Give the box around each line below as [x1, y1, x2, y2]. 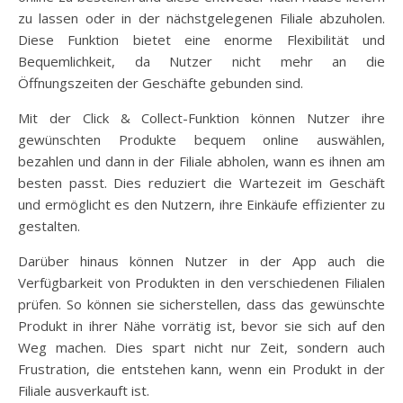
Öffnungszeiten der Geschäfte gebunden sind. [18, 73, 303, 92]
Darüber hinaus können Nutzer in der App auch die [18, 251, 385, 270]
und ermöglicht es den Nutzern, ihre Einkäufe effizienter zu [18, 194, 385, 213]
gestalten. [18, 216, 80, 235]
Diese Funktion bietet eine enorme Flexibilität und [18, 30, 385, 49]
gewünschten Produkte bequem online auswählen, [18, 130, 385, 148]
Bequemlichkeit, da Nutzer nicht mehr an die [18, 51, 385, 70]
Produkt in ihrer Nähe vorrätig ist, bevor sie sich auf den [18, 316, 385, 335]
